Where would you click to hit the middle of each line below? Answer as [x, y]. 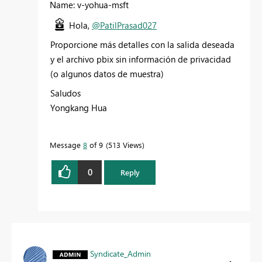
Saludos [65, 93]
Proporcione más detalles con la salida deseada [142, 44]
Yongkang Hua [79, 107]
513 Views [125, 144]
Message [66, 144]
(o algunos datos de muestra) [107, 73]
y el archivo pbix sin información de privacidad [141, 59]
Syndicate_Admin [120, 253]
